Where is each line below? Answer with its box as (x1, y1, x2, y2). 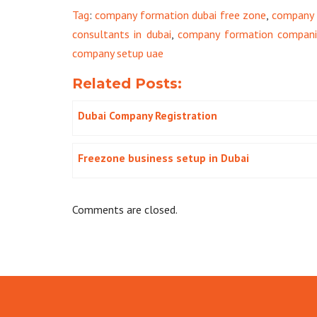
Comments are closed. (72, 202, 178, 217)
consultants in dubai (72, 26, 171, 41)
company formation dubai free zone (95, 7, 267, 22)
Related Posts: (72, 74, 182, 92)
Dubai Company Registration (78, 108, 217, 122)
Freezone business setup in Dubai (78, 150, 249, 165)
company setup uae (72, 45, 163, 60)
